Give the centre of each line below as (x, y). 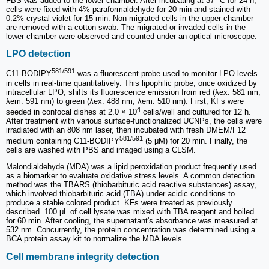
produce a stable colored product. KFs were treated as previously (119, 203)
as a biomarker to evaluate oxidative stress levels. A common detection (130, 176)
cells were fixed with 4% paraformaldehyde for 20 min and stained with (128, 9)
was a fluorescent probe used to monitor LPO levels (166, 74)
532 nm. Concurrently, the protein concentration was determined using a (131, 230)
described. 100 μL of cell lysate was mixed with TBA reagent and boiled (130, 212)
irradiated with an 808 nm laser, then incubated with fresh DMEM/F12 (126, 130)
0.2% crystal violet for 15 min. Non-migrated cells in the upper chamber (130, 18)
